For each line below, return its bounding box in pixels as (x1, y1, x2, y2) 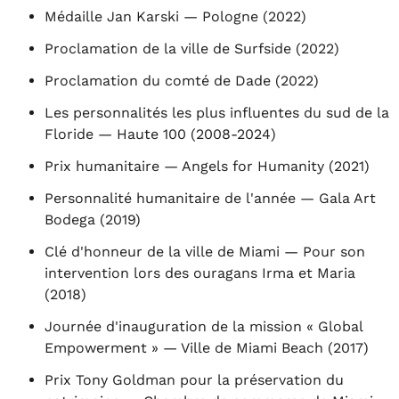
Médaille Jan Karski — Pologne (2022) (45, 8, 306, 25)
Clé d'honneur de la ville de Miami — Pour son (45, 243, 365, 260)
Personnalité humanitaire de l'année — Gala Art (45, 190, 376, 207)
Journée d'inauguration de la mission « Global (45, 318, 362, 335)
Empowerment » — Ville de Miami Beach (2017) (45, 339, 369, 356)
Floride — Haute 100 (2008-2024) (45, 126, 276, 142)
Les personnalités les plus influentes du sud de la (45, 104, 389, 121)
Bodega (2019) (45, 211, 141, 228)
